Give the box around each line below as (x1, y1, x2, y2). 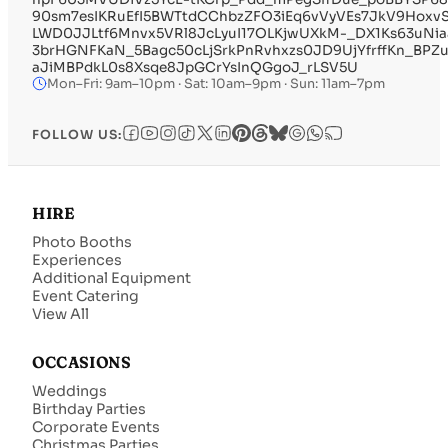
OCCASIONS (32, 352, 131, 372)
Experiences (32, 250, 122, 269)
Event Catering (32, 286, 139, 305)
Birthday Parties (32, 399, 146, 418)
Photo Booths (32, 232, 132, 251)
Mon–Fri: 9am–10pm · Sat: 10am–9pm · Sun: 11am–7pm (47, 75, 385, 92)
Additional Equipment (32, 268, 191, 287)
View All (32, 304, 89, 323)
